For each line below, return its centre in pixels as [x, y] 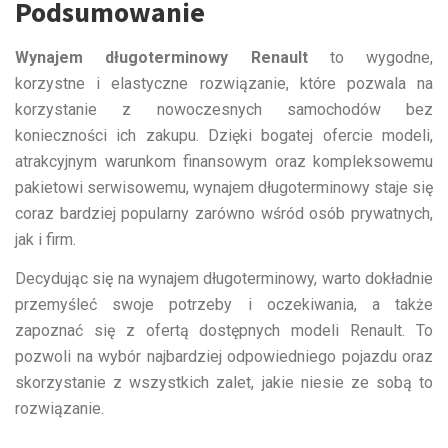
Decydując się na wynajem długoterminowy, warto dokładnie [224, 278]
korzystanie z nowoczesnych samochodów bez [224, 109]
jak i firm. [45, 239]
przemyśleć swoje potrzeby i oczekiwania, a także [224, 304]
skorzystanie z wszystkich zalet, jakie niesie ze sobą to [224, 382]
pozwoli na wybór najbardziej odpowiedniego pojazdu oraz [224, 356]
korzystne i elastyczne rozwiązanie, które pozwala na [224, 83]
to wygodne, [370, 57]
